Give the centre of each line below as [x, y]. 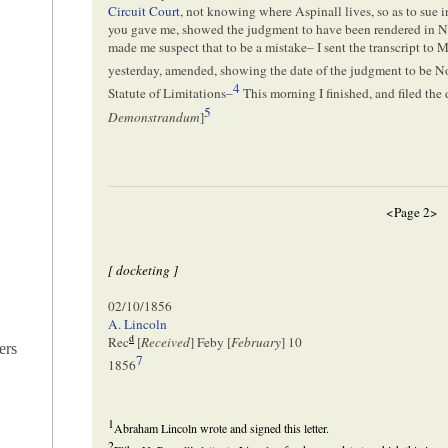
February [256, 342]
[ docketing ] [143, 270]
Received [166, 342]
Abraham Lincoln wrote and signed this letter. [222, 427]
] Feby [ [211, 342]
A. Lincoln [138, 324]
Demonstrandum [154, 117]
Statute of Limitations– [171, 93]
